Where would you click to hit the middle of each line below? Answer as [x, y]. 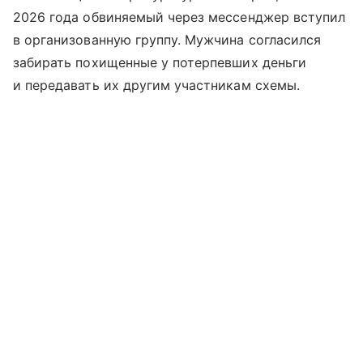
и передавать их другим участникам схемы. [156, 85]
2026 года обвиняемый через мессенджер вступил [179, 17]
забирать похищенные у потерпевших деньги [160, 63]
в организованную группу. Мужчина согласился [167, 40]
